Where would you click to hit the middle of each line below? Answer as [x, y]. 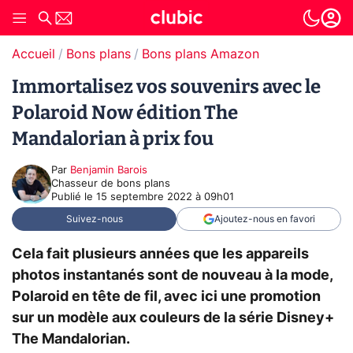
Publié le [74, 197]
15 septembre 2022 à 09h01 [165, 197]
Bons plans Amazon [201, 54]
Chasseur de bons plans [111, 184]
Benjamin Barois [109, 171]
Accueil [33, 54]
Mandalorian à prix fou [113, 139]
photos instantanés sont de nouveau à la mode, [172, 275]
